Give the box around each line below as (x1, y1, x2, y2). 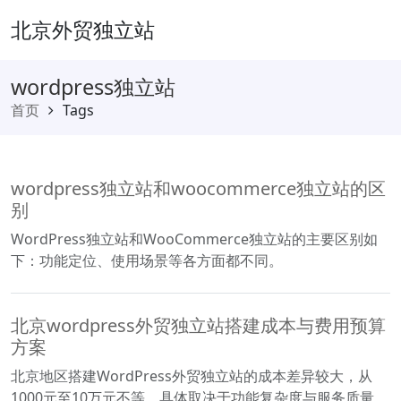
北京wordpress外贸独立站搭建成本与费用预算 (11, 313, 386, 337)
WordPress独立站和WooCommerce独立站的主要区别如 (11, 229, 378, 249)
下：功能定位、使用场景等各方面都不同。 (11, 251, 283, 270)
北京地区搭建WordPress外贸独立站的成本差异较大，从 (11, 366, 372, 386)
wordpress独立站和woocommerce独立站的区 (11, 176, 386, 200)
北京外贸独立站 (11, 15, 155, 44)
